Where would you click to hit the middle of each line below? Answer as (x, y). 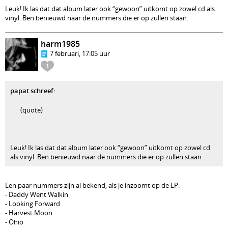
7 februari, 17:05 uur (80, 53)
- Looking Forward (33, 204)
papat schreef (32, 91)
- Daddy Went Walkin (37, 194)
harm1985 (60, 44)
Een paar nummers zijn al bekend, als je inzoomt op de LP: (92, 185)
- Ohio (14, 222)
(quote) (32, 110)
